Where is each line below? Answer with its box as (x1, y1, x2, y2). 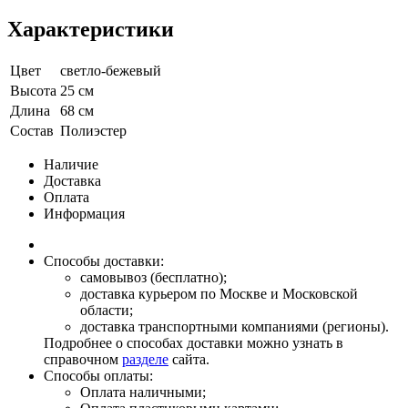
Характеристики (7, 17, 174, 42)
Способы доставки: (44, 253, 164, 270)
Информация (44, 206, 125, 222)
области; (80, 302, 133, 319)
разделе (122, 352, 168, 368)
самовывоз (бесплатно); (80, 270, 227, 286)
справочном (44, 352, 122, 368)
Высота (10, 83, 56, 99)
